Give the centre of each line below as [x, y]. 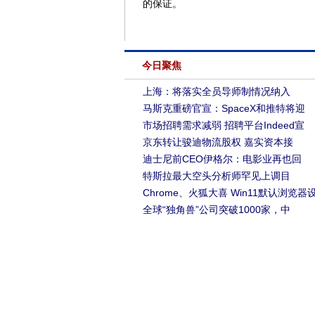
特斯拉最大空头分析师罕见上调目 [217, 176]
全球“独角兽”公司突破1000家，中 [217, 210]
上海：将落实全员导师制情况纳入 [217, 91]
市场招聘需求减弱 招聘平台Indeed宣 [224, 125]
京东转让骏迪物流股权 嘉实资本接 [218, 142]
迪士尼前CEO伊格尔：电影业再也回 [222, 159]
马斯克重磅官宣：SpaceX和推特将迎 [224, 108]
